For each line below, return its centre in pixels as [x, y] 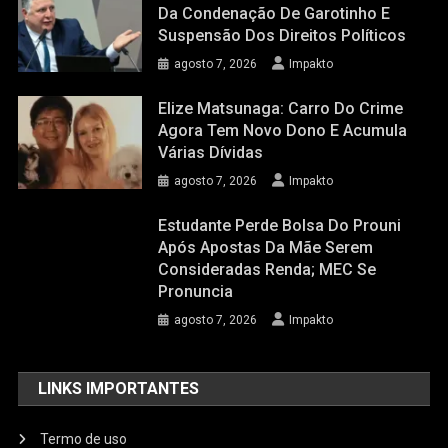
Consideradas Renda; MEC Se [267, 270]
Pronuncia [196, 292]
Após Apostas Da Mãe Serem [266, 248]
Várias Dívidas [211, 153]
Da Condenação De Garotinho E [274, 14]
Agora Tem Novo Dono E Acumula [283, 131]
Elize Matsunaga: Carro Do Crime [281, 109]
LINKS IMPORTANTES [119, 389]
